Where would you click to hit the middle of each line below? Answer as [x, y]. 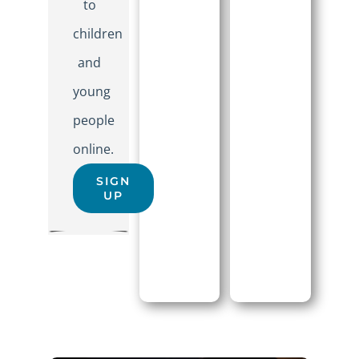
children [98, 34]
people [94, 121]
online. [93, 149]
